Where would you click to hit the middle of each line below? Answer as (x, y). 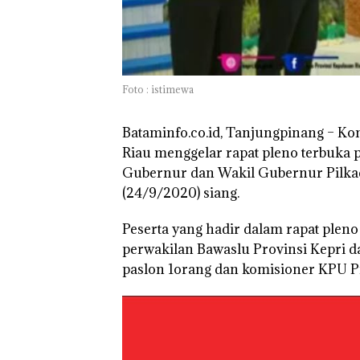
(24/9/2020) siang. (181, 192)
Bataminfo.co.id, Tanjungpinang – (228, 132)
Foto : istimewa (158, 89)
